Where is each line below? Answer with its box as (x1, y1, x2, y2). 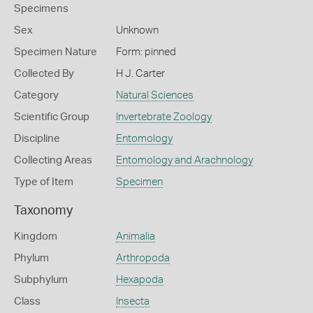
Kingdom (14, 231, 57, 242)
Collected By (14, 68, 74, 79)
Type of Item (14, 177, 73, 187)
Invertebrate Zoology (115, 112, 212, 122)
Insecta (115, 296, 150, 307)
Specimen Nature (14, 47, 97, 57)
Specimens (14, 3, 68, 14)
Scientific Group (14, 112, 89, 122)
